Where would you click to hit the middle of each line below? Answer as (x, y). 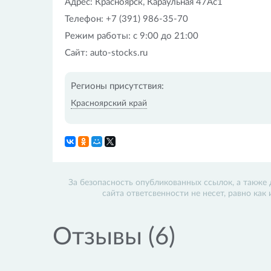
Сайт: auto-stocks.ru (106, 53)
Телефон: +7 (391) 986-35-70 (126, 19)
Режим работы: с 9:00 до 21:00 (132, 36)
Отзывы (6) (114, 237)
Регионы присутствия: (117, 86)
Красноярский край (109, 103)
